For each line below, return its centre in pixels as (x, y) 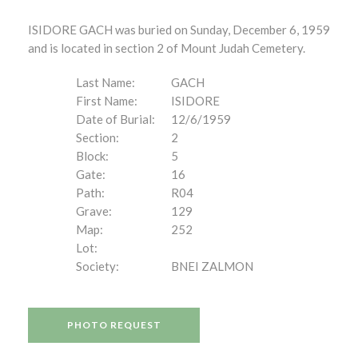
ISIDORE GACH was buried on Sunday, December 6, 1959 (179, 30)
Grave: (94, 211)
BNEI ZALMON (212, 266)
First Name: (107, 101)
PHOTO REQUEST (114, 325)
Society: (97, 266)
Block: (92, 156)
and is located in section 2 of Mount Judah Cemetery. (167, 48)
